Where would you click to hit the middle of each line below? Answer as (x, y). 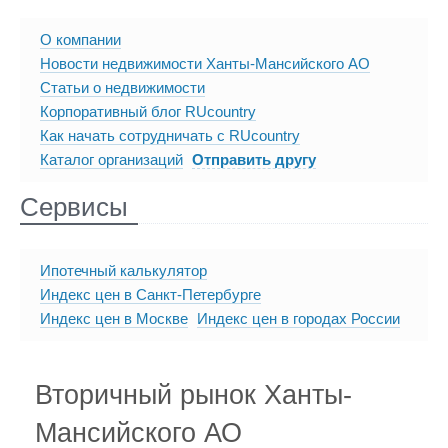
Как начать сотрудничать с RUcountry (170, 136)
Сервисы (74, 207)
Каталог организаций (111, 160)
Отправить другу (254, 160)
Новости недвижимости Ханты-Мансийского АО (205, 64)
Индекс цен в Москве (114, 319)
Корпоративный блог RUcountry (148, 112)
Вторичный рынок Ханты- (193, 395)
